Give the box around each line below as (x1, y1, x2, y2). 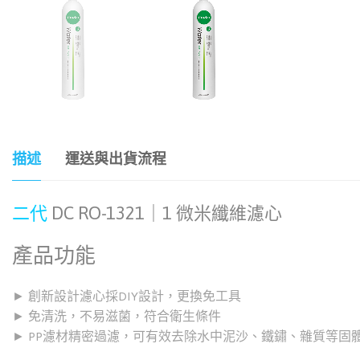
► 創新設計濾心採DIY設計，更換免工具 (12, 288, 241, 304)
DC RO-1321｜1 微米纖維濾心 (47, 202, 282, 223)
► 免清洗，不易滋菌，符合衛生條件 (12, 308, 221, 324)
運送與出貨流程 (65, 149, 166, 168)
